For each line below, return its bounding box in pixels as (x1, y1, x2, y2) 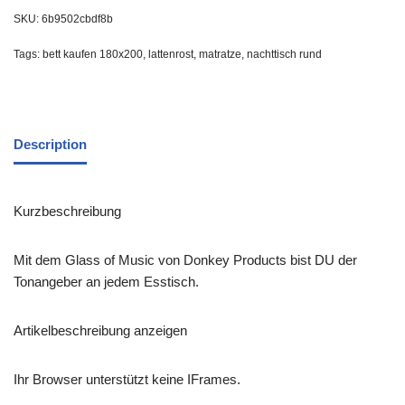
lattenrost (148, 48, 193, 61)
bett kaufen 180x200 (42, 48, 143, 61)
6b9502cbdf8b (42, 13, 113, 25)
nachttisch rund (247, 48, 322, 61)
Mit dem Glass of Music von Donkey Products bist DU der (14, 252, 357, 268)
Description (14, 136, 87, 152)
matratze (199, 48, 241, 61)
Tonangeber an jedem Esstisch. (14, 274, 199, 289)
